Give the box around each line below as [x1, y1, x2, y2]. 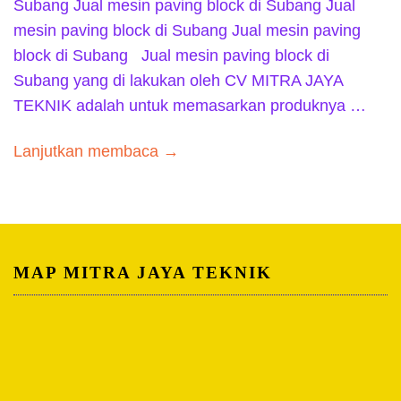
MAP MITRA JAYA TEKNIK [13, 263, 272, 283]
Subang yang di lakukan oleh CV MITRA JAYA [13, 72, 343, 90]
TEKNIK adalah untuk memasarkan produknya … [13, 97, 366, 115]
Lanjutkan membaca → [13, 141, 179, 160]
